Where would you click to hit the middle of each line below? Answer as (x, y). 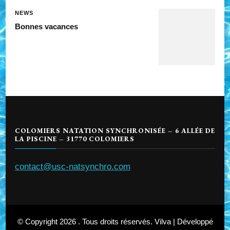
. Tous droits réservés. (116, 222)
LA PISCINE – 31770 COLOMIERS (75, 139)
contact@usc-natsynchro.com (73, 167)
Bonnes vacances (46, 27)
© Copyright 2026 (47, 222)
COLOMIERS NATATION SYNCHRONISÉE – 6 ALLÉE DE (115, 131)
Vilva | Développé (184, 222)
